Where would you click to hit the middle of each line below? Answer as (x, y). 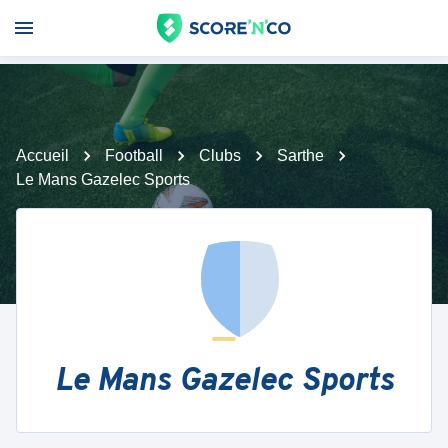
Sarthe (300, 155)
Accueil (42, 155)
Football (134, 155)
